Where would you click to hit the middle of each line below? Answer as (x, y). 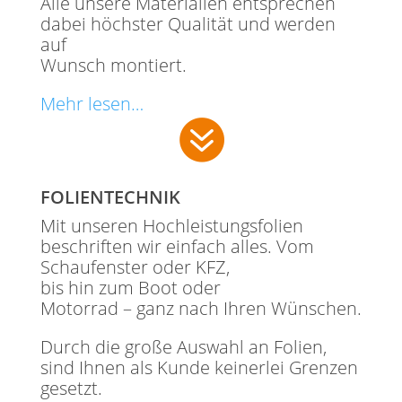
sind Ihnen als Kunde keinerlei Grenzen (199, 368)
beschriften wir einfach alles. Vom (177, 247)
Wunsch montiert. (113, 66)
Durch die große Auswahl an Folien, (183, 347)
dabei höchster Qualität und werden (188, 24)
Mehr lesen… (92, 104)
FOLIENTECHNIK (110, 197)
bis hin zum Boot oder (130, 288)
